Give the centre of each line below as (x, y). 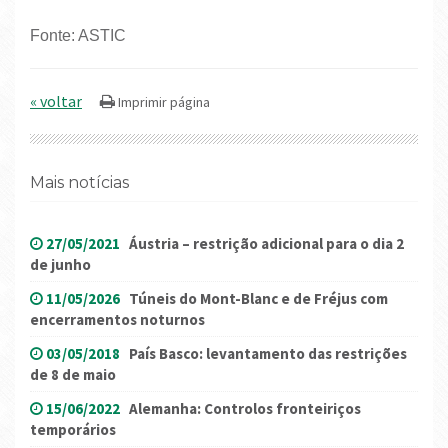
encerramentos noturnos (117, 320)
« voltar (56, 101)
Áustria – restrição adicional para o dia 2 (266, 244)
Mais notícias (87, 183)
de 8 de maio (73, 375)
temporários (73, 430)
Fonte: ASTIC (78, 36)
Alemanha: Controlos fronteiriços (245, 409)
